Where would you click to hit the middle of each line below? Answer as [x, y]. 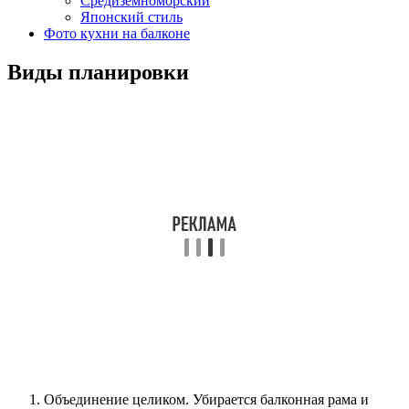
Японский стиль [131, 17]
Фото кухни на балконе [117, 34]
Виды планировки [98, 73]
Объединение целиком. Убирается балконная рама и [206, 399]
